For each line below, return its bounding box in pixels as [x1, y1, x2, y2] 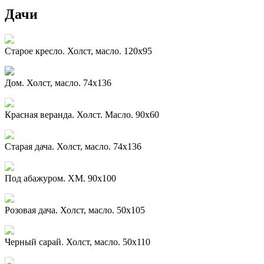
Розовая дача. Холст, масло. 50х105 [5, 204, 145, 215]
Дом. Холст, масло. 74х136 [5, 77, 111, 88]
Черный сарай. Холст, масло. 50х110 [5, 236, 150, 247]
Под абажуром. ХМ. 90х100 [5, 173, 116, 183]
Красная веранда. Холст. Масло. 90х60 [5, 109, 159, 120]
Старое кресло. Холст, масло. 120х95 [5, 45, 152, 56]
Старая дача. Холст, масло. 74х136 [5, 141, 141, 151]
